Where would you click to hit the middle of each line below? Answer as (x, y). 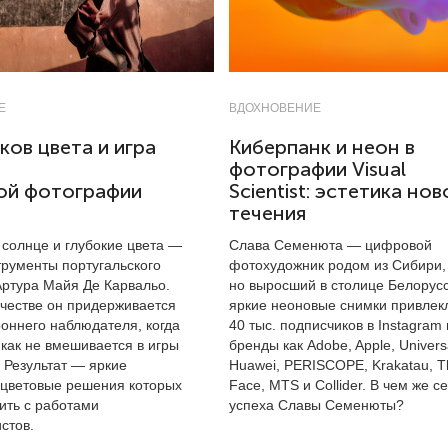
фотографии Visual (317, 169)
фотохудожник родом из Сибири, (337, 265)
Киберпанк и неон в (322, 147)
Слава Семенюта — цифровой (330, 245)
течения (267, 213)
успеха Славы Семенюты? (316, 405)
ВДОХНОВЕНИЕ (275, 108)
